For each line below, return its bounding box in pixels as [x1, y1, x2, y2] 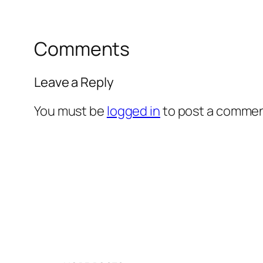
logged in [106, 102, 160, 120]
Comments [34, 36, 130, 62]
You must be [34, 102, 107, 120]
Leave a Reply [34, 73, 114, 91]
